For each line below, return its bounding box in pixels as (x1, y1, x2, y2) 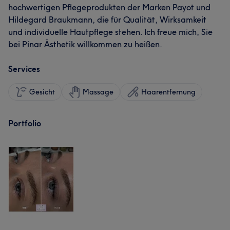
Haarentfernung (141, 87, 196, 97)
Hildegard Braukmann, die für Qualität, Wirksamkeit (8, 14, 206, 25)
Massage (83, 87, 113, 97)
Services (8, 64, 40, 74)
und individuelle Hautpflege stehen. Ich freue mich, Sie (8, 27, 213, 37)
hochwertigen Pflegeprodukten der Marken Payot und (8, 2, 210, 12)
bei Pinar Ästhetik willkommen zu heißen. (8, 39, 162, 49)
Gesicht (29, 87, 55, 97)
